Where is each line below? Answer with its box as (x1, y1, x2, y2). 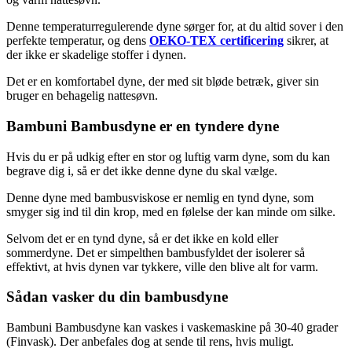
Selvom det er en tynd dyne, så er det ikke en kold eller (6, 231, 278, 245)
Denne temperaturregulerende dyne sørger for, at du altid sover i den (6, 20, 343, 34)
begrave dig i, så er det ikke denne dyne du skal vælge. (6, 163, 277, 178)
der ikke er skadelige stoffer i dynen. (6, 48, 186, 62)
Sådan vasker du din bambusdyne (6, 288, 228, 306)
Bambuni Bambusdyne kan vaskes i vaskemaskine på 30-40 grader (6, 321, 338, 334)
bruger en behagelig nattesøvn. (6, 89, 158, 103)
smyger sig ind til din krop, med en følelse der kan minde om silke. (6, 204, 335, 218)
